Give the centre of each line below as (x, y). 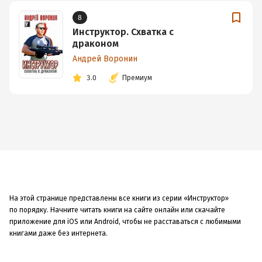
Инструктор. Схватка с (123, 32)
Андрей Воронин (105, 59)
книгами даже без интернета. (58, 234)
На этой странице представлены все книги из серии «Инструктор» (119, 199)
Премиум (137, 78)
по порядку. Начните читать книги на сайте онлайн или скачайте (117, 210)
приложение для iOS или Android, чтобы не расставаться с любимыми (125, 222)
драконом (96, 44)
